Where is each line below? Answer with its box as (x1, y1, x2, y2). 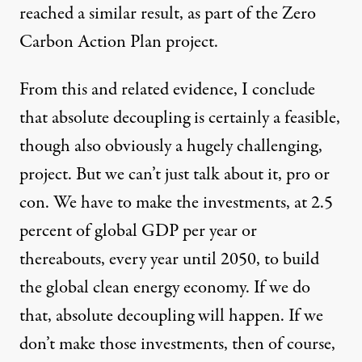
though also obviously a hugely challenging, (19, 133, 322, 160)
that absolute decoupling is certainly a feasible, (19, 105, 340, 132)
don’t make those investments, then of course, (19, 331, 335, 358)
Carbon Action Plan (19, 29, 162, 56)
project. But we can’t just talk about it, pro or (19, 162, 330, 188)
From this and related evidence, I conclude (19, 77, 315, 103)
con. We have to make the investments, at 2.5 (19, 190, 333, 217)
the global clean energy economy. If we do (19, 275, 310, 301)
